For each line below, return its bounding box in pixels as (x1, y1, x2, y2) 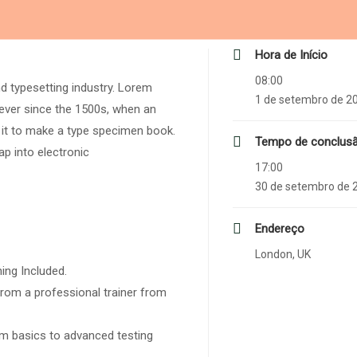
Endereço (254, 222, 304, 236)
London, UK (254, 248, 311, 261)
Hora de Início (254, 48, 328, 62)
